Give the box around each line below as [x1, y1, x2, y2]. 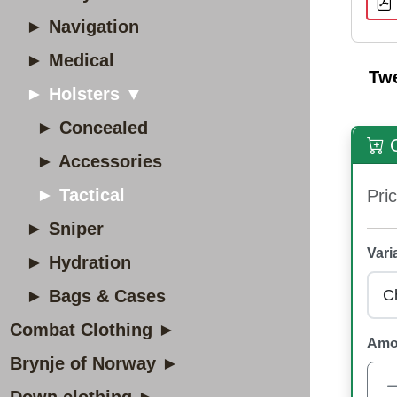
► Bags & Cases [26, 286, 166, 306]
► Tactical [36, 185, 125, 205]
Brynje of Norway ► [10, 354, 179, 373]
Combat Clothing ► [10, 320, 175, 339]
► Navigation [26, 17, 139, 36]
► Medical [26, 51, 114, 70]
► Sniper [26, 219, 104, 238]
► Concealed [36, 118, 148, 137]
